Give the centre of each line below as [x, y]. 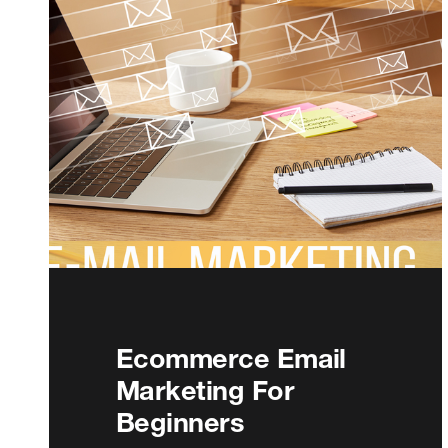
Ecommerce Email [231, 357]
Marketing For [205, 389]
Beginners [180, 421]
